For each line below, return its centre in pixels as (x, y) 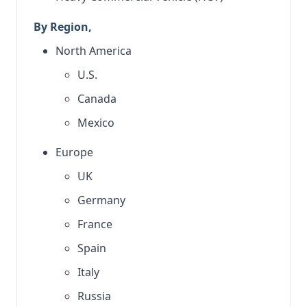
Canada (97, 99)
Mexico (96, 123)
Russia (94, 296)
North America (94, 51)
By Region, (63, 27)
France (95, 224)
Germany (101, 200)
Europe (74, 152)
